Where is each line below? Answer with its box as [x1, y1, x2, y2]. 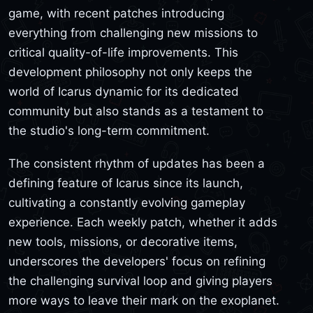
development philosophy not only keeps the [8, 64, 252, 79]
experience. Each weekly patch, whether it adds [8, 215, 277, 230]
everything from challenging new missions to [8, 25, 258, 40]
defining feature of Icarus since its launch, [8, 176, 243, 191]
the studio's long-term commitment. [8, 123, 210, 138]
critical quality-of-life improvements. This [8, 45, 238, 59]
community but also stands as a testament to [8, 103, 263, 118]
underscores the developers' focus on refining [8, 254, 265, 269]
